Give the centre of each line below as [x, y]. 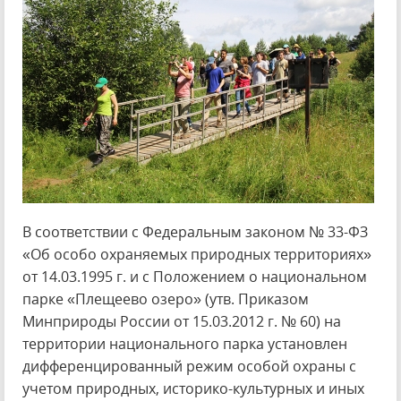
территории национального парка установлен [185, 344]
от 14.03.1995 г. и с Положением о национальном [195, 277]
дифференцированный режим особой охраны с [189, 366]
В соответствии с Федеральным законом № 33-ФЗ [195, 232]
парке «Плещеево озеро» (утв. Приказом [166, 299]
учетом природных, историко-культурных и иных [193, 388]
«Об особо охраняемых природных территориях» [197, 254]
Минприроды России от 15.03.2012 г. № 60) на [182, 321]
